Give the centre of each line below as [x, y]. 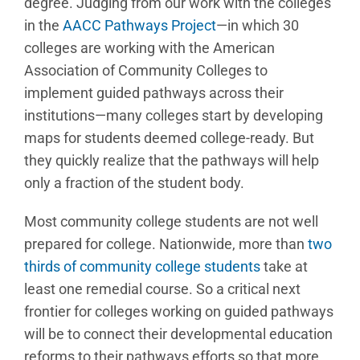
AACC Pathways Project [139, 25]
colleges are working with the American [149, 48]
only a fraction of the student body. [134, 183]
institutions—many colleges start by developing [174, 115]
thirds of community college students [142, 266]
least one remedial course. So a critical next [162, 289]
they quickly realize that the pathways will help [172, 160]
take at [284, 266]
